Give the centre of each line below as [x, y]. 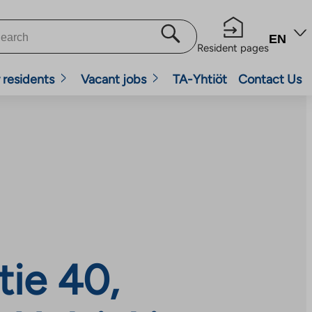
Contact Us [270, 79]
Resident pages [233, 48]
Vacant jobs [114, 79]
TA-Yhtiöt [200, 79]
